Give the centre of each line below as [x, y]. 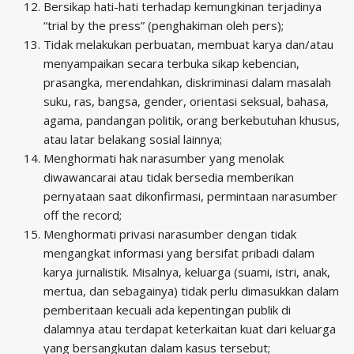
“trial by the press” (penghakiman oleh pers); [164, 25]
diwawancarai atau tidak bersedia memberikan [169, 177]
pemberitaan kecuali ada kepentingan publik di [167, 309]
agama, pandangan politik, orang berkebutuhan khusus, [192, 120]
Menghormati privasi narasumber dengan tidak [170, 233]
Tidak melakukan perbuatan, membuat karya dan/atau [188, 44]
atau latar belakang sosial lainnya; [133, 139]
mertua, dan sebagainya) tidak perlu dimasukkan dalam [191, 290]
